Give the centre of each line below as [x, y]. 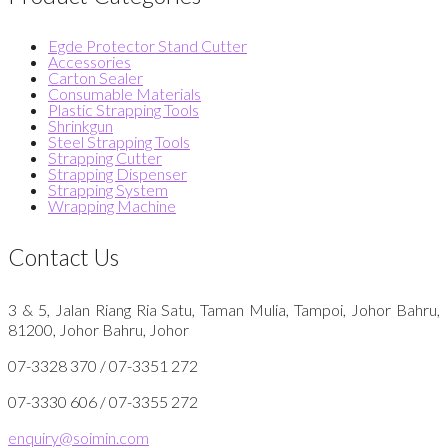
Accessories [89, 62]
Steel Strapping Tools [119, 142]
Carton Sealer [95, 78]
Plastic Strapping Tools [123, 110]
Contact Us [63, 256]
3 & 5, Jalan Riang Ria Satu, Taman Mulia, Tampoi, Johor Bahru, [224, 309]
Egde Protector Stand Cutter [147, 46]
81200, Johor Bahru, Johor [98, 329]
